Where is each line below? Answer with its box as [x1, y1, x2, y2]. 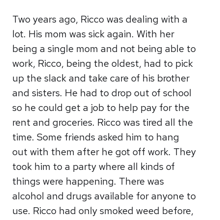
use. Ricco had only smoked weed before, [12, 204, 194, 217]
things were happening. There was [12, 175, 165, 188]
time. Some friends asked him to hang [12, 131, 180, 143]
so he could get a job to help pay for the [12, 101, 190, 114]
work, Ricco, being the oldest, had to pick [12, 57, 193, 70]
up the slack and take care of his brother [12, 72, 190, 84]
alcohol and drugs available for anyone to [12, 190, 196, 202]
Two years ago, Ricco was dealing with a [12, 13, 188, 26]
